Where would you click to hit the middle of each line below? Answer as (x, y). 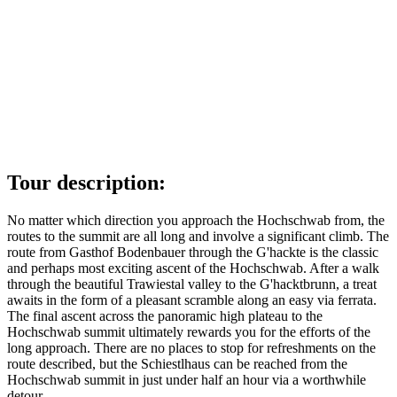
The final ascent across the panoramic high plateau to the (165, 316)
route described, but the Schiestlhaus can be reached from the (177, 364)
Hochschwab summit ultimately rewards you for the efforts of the (189, 332)
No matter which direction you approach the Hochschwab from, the (196, 221)
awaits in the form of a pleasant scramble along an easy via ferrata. (192, 300)
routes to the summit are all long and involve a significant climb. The (198, 237)
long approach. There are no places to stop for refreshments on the (191, 348)
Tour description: (86, 183)
